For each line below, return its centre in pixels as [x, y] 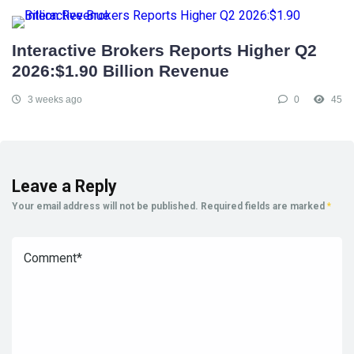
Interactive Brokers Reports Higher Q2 [164, 50]
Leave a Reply [64, 186]
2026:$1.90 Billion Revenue [121, 71]
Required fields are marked [264, 206]
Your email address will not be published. [105, 206]
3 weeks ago [54, 99]
